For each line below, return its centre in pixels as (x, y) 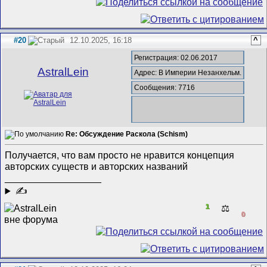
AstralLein (63, 72)
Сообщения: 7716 (165, 88)
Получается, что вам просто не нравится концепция (120, 155)
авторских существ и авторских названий (98, 167)
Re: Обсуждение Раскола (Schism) (127, 134)
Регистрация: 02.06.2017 (176, 58)
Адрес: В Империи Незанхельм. (188, 72)
